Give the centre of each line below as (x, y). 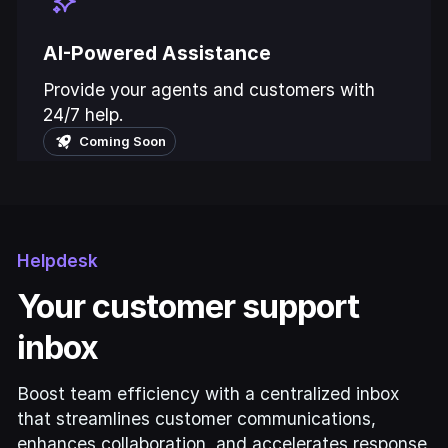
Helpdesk (58, 260)
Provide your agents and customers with (209, 89)
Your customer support (188, 306)
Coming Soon (122, 141)
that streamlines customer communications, (197, 418)
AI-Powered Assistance (157, 52)
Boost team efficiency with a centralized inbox (208, 393)
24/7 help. (84, 114)
